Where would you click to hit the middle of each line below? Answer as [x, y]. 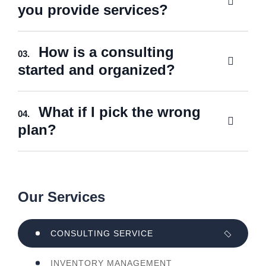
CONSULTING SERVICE [102, 233]
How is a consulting [106, 52]
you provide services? [93, 10]
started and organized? [96, 70]
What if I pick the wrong [120, 112]
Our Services [61, 197]
